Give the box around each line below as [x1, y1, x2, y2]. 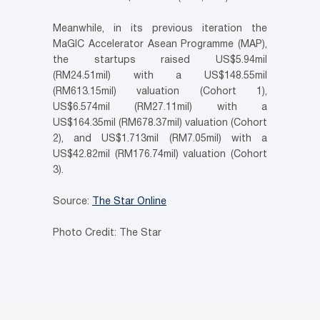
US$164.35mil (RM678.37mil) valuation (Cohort [53, 119, 267, 129]
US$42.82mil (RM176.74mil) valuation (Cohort [53, 150, 267, 160]
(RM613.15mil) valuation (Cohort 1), [53, 87, 267, 97]
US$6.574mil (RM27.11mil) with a [53, 103, 267, 113]
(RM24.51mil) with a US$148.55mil [53, 71, 267, 81]
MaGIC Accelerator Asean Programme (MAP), [53, 40, 267, 50]
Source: [53, 197, 92, 207]
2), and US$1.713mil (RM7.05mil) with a [53, 134, 267, 144]
